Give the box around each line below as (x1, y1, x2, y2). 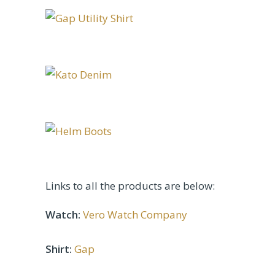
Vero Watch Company (83, 207, 187, 222)
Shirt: (45, 242, 72, 257)
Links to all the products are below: (45, 179, 215, 193)
